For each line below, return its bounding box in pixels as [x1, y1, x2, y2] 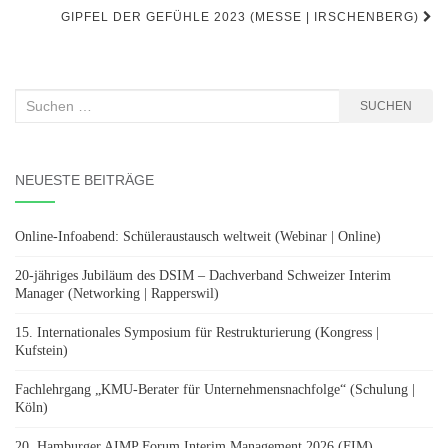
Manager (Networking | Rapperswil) [15, 285, 219, 301]
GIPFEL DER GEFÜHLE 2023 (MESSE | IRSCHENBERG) [61, 9, 423, 24]
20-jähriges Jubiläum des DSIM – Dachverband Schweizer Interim [15, 267, 391, 283]
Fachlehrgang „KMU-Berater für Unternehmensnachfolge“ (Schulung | [15, 381, 415, 397]
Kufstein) [15, 342, 68, 358]
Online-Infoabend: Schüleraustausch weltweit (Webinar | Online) [15, 228, 381, 244]
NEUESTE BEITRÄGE [15, 171, 154, 188]
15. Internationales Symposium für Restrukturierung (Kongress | [15, 324, 379, 340]
